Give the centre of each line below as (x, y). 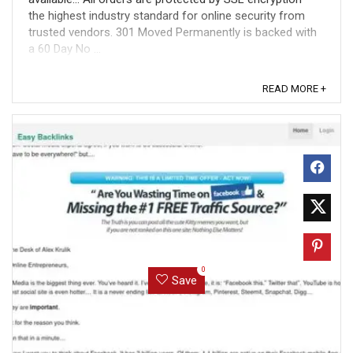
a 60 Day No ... (65, 49)
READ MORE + (294, 89)
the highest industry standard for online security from (167, 16)
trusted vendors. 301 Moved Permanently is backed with (173, 32)
